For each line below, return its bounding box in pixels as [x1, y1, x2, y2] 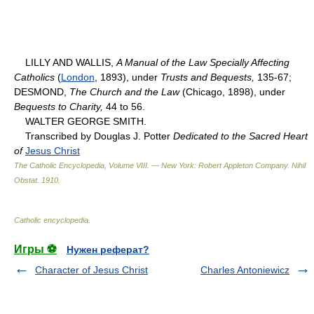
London [61, 71, 95, 83]
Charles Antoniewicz [200, 264, 289, 275]
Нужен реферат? [67, 243, 149, 255]
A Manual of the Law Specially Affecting [116, 56, 289, 68]
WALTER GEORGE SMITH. [14, 115, 146, 127]
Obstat [14, 175, 37, 184]
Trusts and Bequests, [161, 71, 254, 83]
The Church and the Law [69, 86, 179, 97]
